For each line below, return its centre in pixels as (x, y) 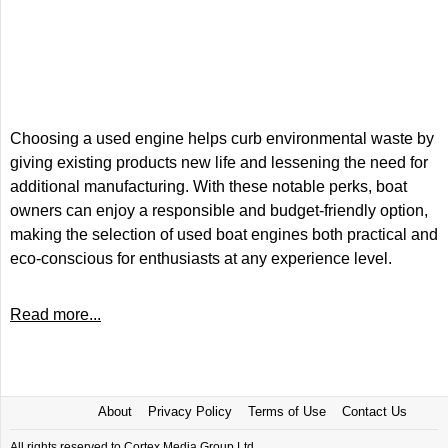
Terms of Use (286, 411)
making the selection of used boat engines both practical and (224, 234)
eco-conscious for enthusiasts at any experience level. (201, 258)
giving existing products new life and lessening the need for (219, 162)
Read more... (55, 314)
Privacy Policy (189, 411)
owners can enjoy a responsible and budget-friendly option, (219, 210)
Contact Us (374, 411)
